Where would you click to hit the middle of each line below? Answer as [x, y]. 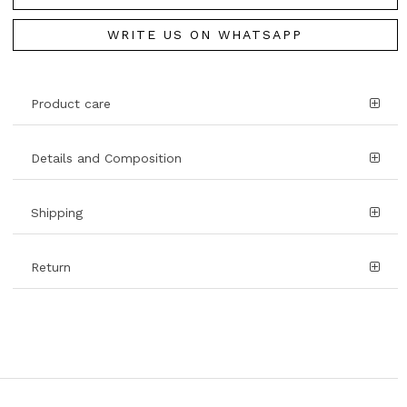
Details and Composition [106, 159]
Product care [71, 104]
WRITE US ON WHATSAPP [205, 35]
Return [51, 268]
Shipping [57, 213]
